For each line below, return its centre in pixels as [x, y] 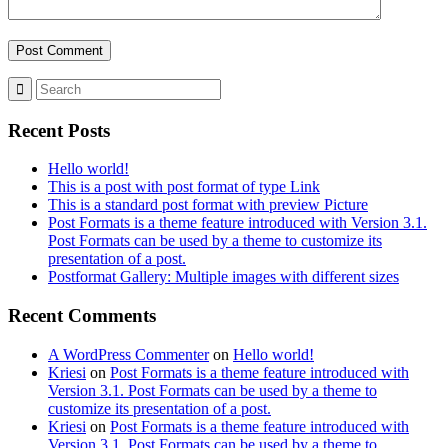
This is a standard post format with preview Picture [208, 205]
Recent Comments [82, 316]
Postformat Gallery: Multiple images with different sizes [223, 277]
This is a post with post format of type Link [184, 187]
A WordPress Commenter [128, 354]
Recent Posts [59, 130]
